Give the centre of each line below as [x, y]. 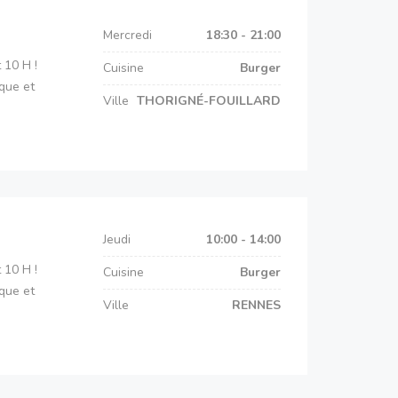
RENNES [256, 305]
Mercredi [127, 35]
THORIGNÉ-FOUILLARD [209, 101]
